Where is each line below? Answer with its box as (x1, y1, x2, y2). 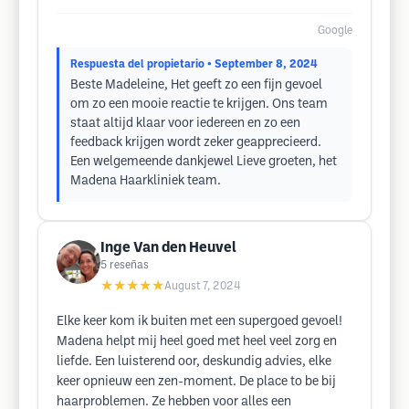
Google (318, 26, 352, 36)
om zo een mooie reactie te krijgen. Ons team (70, 99, 328, 110)
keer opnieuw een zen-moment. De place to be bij (57, 376, 336, 388)
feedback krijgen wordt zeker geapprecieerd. (70, 137, 321, 149)
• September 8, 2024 (207, 59, 318, 69)
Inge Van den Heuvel (100, 241, 236, 255)
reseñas (110, 260, 149, 270)
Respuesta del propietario (70, 59, 204, 69)
